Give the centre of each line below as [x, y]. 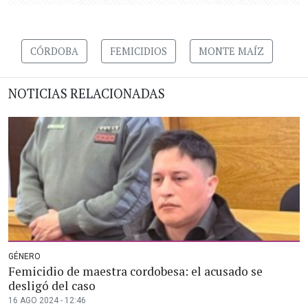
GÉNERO [24, 257]
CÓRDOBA [54, 52]
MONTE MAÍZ [231, 52]
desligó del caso [52, 286]
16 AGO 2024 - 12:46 [47, 301]
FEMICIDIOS [139, 52]
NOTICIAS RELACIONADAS [87, 94]
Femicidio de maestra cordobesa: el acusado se [135, 272]
